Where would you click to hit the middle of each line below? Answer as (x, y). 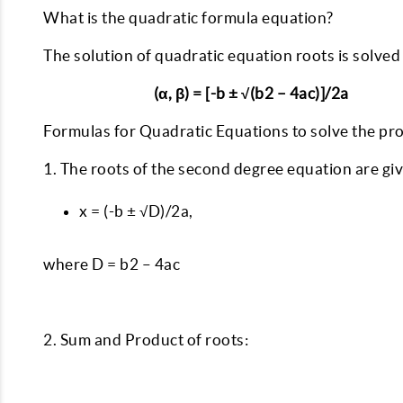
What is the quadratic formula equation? (188, 18)
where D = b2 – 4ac (112, 264)
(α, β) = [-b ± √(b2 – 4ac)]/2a (197, 93)
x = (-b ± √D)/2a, (138, 211)
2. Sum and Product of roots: (148, 340)
